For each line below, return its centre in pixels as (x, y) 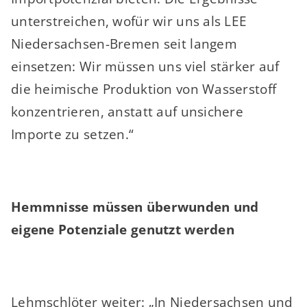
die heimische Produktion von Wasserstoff (144, 89)
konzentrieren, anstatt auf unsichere (127, 111)
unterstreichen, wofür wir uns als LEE (129, 21)
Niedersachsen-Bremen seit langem (124, 44)
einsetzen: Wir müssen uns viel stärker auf (145, 66)
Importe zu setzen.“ (72, 134)
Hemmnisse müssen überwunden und (135, 207)
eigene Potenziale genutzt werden (122, 229)
